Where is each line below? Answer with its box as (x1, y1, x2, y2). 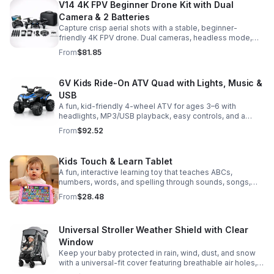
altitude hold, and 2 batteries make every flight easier (59, 43, 250, 52)
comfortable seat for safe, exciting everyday (59, 121, 220, 130)
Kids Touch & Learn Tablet (59, 156, 172, 166)
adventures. (59, 131, 102, 140)
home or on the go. (59, 197, 127, 206)
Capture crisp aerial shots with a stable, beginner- (59, 23, 237, 32)
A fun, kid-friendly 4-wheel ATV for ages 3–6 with (59, 102, 236, 111)
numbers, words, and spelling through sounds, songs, (59, 177, 251, 187)
